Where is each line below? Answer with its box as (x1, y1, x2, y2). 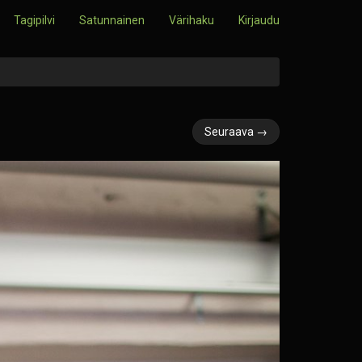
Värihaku (169, 14, 214, 27)
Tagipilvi (14, 14, 55, 27)
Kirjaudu (238, 14, 280, 27)
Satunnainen (79, 14, 145, 27)
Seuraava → (204, 125, 267, 138)
